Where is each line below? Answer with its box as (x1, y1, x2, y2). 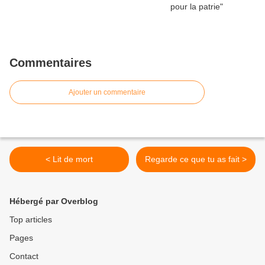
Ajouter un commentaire (69, 88, 146, 97)
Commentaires (9, 56, 92, 70)
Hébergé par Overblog (9, 196, 98, 206)
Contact (9, 251, 38, 261)
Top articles (9, 215, 52, 225)
